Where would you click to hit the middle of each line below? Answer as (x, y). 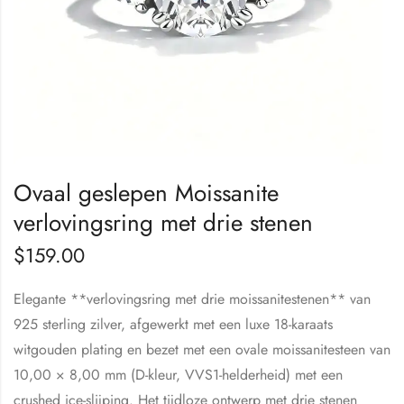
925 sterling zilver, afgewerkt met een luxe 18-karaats (173, 324)
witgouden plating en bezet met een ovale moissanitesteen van (202, 349)
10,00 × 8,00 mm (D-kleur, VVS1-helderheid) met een (178, 374)
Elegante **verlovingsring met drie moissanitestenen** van (192, 298)
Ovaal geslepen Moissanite (146, 193)
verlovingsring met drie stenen (163, 222)
